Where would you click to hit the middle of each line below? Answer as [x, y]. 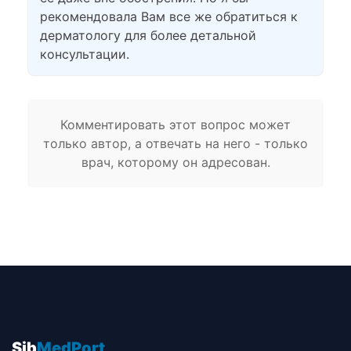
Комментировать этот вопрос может [175, 125]
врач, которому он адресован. [175, 162]
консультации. [85, 54]
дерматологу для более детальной [148, 35]
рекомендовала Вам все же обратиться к [169, 16]
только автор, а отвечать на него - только [175, 143]
